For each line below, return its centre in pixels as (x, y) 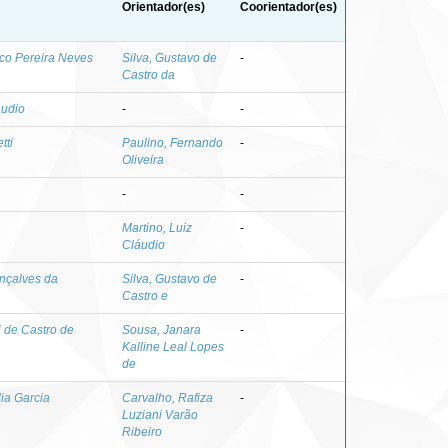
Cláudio (143, 244)
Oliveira (143, 159)
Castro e (145, 295)
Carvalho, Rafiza (167, 397)
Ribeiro (142, 431)
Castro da (148, 74)
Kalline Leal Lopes (173, 346)
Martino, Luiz (157, 227)
